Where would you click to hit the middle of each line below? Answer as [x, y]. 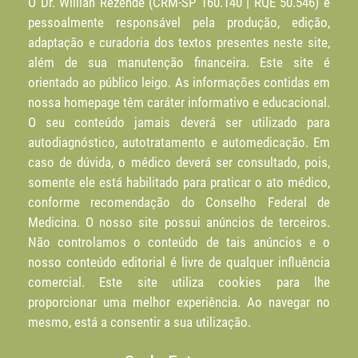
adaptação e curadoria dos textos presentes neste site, [179, 43]
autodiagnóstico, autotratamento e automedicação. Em [179, 143]
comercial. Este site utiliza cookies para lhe [179, 282]
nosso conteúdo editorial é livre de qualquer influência [179, 263]
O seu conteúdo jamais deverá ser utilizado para [179, 123]
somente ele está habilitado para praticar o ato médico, [179, 183]
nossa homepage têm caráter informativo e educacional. [179, 103]
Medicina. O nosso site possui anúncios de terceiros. [179, 223]
